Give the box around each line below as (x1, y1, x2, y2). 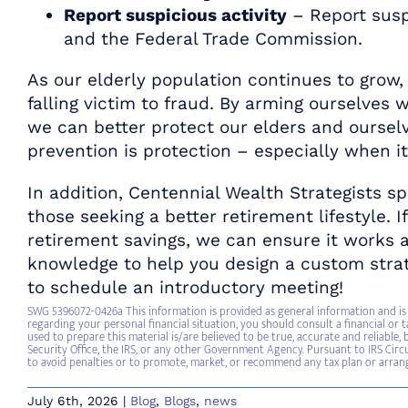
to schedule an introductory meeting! (27, 276, 343, 298)
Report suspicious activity (64, 4, 287, 25)
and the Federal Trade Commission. (64, 27, 362, 49)
